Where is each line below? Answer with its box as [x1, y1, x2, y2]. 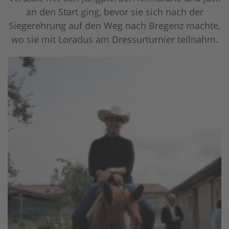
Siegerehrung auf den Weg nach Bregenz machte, [9, 19, 220, 32]
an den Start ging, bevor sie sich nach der [26, 5, 203, 18]
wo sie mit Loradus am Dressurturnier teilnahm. [11, 33, 218, 45]
